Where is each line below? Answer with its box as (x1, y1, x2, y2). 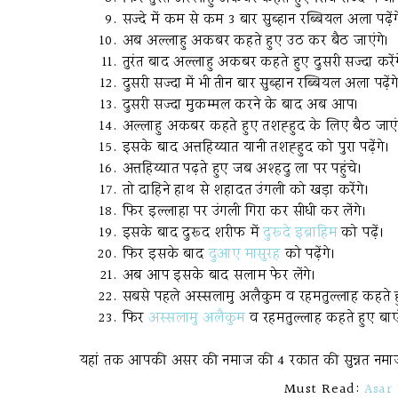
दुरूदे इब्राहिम (263, 222, 338, 244)
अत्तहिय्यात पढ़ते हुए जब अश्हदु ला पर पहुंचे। (122, 158, 362, 180)
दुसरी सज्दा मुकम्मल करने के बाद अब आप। (122, 94, 360, 116)
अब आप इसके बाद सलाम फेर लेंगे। (122, 265, 316, 287)
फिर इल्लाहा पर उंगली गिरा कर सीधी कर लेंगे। (122, 201, 367, 223)
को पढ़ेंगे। (280, 243, 336, 266)
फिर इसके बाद (122, 243, 209, 266)
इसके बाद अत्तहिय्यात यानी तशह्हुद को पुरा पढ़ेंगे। (122, 137, 390, 159)
